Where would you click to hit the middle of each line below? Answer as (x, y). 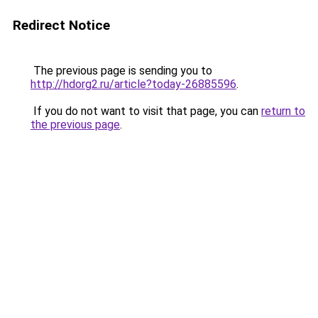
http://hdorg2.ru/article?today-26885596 (133, 84)
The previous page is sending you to (121, 71)
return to (283, 111)
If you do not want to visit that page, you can (146, 111)
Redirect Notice (61, 25)
